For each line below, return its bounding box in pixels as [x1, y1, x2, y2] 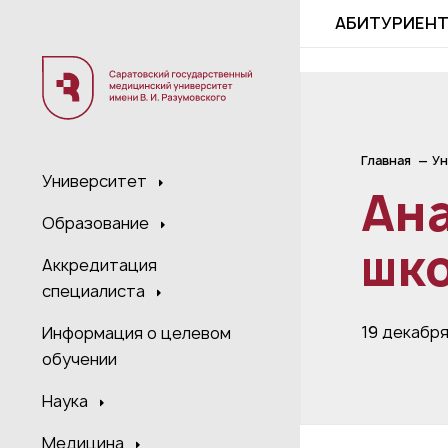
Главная [361, 152, 411, 169]
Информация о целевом [42, 322, 231, 345]
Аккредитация [42, 254, 157, 277]
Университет [42, 170, 151, 193]
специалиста [42, 280, 149, 303]
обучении [42, 348, 117, 371]
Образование [42, 212, 153, 235]
